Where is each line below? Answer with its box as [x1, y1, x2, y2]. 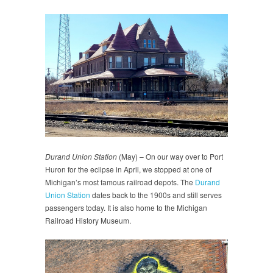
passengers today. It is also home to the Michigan [45, 202, 207, 213]
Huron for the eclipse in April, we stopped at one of [45, 163, 211, 174]
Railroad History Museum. [45, 214, 131, 225]
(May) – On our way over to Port [117, 151, 223, 161]
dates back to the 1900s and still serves [90, 189, 222, 200]
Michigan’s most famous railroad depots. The [45, 176, 195, 187]
